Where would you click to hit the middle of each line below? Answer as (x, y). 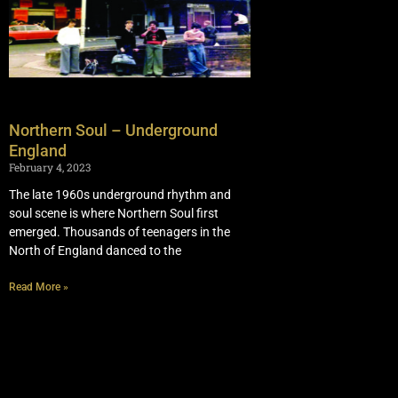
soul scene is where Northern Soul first (114, 214)
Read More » (39, 287)
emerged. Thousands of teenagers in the (119, 232)
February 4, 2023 (50, 167)
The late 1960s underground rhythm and (120, 195)
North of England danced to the (95, 251)
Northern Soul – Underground (113, 131)
